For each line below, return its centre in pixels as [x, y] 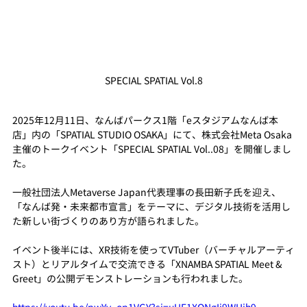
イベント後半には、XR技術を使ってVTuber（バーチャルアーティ [153, 250]
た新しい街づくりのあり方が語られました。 [108, 221]
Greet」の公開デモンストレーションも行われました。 [130, 279]
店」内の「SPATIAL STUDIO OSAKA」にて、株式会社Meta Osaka [152, 135]
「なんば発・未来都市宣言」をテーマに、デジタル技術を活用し [151, 207]
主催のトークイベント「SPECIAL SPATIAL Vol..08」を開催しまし [152, 149]
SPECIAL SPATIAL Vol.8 [153, 81]
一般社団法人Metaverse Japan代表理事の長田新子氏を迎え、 [147, 193]
